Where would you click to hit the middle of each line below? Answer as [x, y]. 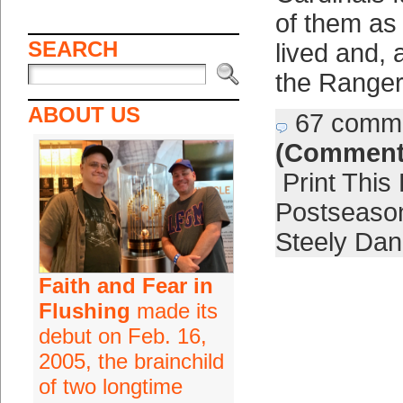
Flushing [84, 311]
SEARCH [72, 49]
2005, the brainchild [131, 361]
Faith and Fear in [125, 286]
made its [174, 311]
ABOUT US [84, 115]
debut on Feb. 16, [122, 336]
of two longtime [110, 386]
